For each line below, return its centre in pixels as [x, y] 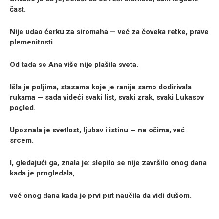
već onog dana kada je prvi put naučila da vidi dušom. [101, 196]
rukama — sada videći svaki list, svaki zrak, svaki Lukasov [107, 98]
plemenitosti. [32, 42]
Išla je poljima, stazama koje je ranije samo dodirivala [101, 87]
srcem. [22, 141]
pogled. [23, 108]
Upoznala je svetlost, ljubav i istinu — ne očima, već [97, 130]
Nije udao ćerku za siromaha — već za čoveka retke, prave [109, 32]
